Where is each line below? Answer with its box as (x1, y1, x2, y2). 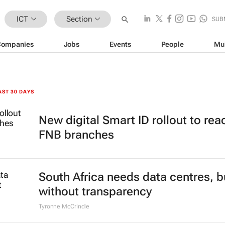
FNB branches (38, 128, 114, 142)
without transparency (38, 185, 152, 198)
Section (66, 14, 92, 24)
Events (109, 40, 131, 48)
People (161, 40, 184, 48)
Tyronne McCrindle (38, 203, 90, 210)
